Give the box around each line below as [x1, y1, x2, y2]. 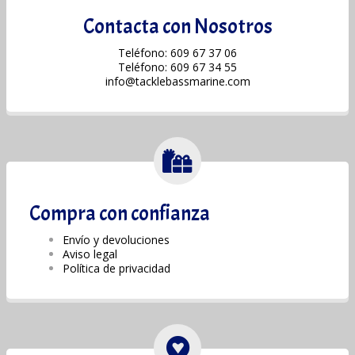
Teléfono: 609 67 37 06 [118, 44, 237, 60]
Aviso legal [63, 246, 117, 261]
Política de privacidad [63, 260, 170, 276]
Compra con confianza [29, 200, 210, 227]
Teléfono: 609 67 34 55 [118, 59, 237, 74]
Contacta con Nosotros [82, 13, 273, 40]
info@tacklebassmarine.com [105, 73, 250, 89]
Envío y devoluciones [63, 231, 170, 247]
